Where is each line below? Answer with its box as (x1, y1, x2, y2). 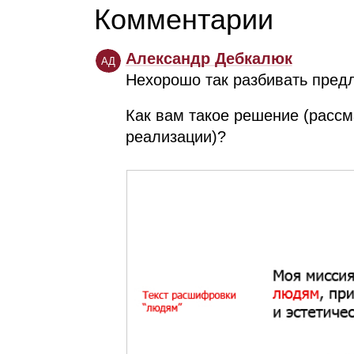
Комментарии (94, 2, 274, 36)
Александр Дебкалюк (125, 49, 292, 67)
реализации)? (125, 127, 226, 145)
